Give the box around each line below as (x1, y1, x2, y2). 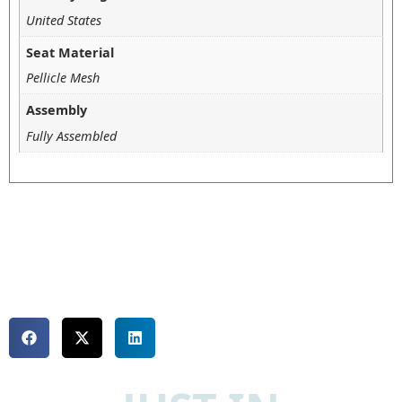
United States (26, 11, 102, 29)
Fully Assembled (26, 127, 118, 144)
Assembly (26, 101, 88, 119)
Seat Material (26, 43, 115, 61)
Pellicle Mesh (26, 69, 100, 87)
